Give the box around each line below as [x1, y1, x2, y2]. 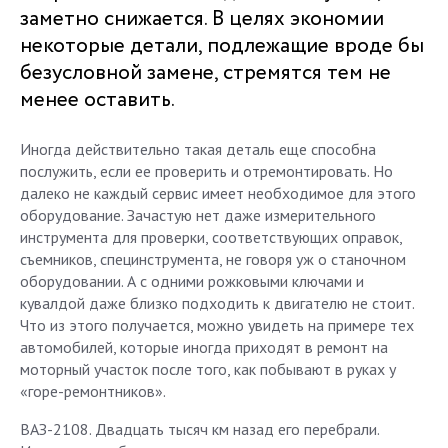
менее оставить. [20, 85, 175, 116]
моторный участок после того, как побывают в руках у [20, 359, 396, 379]
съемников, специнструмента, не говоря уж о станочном [20, 249, 406, 269]
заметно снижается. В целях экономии [20, 4, 384, 35]
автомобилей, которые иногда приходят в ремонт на [20, 337, 388, 357]
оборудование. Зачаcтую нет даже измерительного [20, 205, 376, 225]
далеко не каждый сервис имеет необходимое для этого [20, 183, 416, 203]
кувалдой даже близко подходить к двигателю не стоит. [20, 293, 414, 313]
